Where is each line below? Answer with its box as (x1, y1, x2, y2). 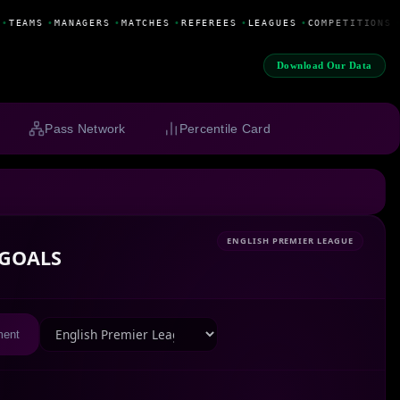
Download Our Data (276, 60, 372, 71)
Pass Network (45, 121, 126, 137)
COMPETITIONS (304, 17, 389, 28)
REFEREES (178, 17, 235, 28)
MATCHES (118, 17, 168, 28)
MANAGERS (51, 17, 108, 28)
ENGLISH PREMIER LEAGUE (227, 235, 354, 247)
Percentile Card (179, 121, 271, 137)
